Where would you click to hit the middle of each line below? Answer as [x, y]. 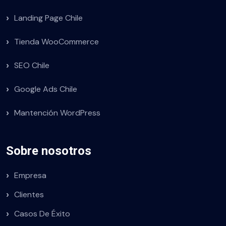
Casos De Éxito [42, 214]
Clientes [29, 194]
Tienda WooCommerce [56, 42]
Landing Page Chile [48, 18]
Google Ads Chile [46, 89]
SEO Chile [32, 65]
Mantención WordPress [57, 113]
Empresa [30, 175]
